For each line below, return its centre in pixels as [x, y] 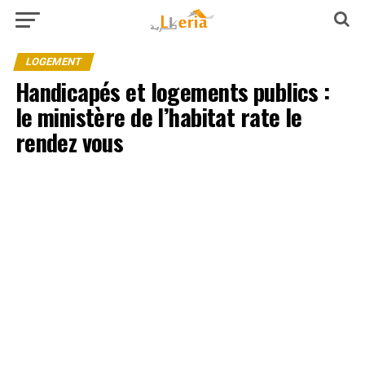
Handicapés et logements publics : [172, 91]
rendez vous [69, 142]
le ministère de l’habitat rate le [158, 117]
